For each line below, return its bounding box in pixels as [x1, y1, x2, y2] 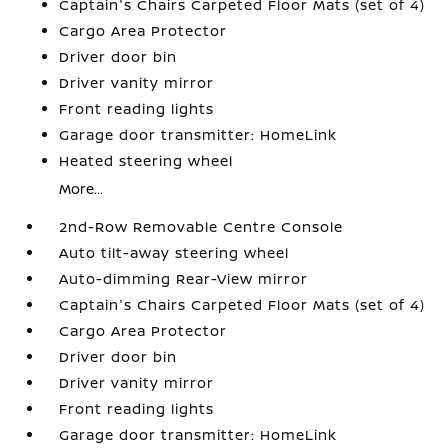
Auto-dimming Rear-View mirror [59, 269, 309, 288]
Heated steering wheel [59, 151, 234, 170]
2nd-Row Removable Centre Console [59, 217, 344, 236]
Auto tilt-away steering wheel [59, 243, 290, 262]
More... [59, 179, 104, 198]
